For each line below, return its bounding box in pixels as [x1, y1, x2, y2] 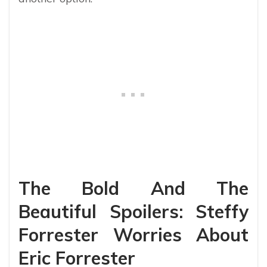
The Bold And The [18, 177, 249, 200]
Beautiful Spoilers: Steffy [18, 200, 249, 223]
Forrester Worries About [18, 223, 249, 247]
